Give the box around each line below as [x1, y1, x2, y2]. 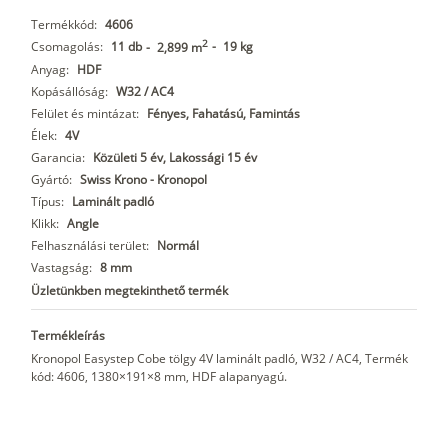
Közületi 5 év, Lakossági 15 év [93, 149, 257, 167]
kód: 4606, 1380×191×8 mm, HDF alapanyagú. [31, 368, 287, 386]
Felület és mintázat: [31, 105, 139, 123]
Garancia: [31, 149, 85, 167]
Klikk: [31, 215, 59, 233]
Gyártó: [31, 171, 72, 189]
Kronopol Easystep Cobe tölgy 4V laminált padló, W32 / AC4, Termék [31, 350, 408, 368]
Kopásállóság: [31, 83, 108, 101]
